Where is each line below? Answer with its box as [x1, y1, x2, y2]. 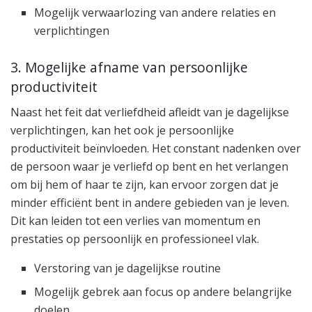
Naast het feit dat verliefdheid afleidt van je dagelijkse [10, 104, 289, 120]
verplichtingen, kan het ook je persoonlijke [10, 123, 234, 139]
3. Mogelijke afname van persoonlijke [10, 57, 248, 77]
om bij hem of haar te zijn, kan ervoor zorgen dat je [10, 177, 279, 193]
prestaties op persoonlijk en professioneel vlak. [10, 231, 259, 247]
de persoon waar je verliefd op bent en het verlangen [10, 159, 288, 175]
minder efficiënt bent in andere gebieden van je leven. [10, 195, 289, 211]
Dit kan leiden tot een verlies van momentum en [10, 213, 260, 229]
